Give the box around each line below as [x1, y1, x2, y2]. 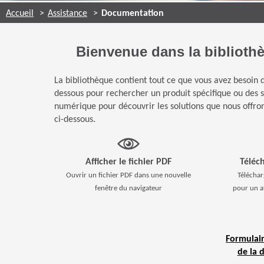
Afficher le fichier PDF [85, 157, 172, 167]
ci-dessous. [54, 114, 96, 124]
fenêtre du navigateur [95, 184, 163, 192]
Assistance [48, 8, 87, 18]
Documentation [101, 8, 164, 18]
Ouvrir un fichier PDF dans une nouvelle [66, 171, 192, 179]
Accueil [6, 8, 34, 18]
